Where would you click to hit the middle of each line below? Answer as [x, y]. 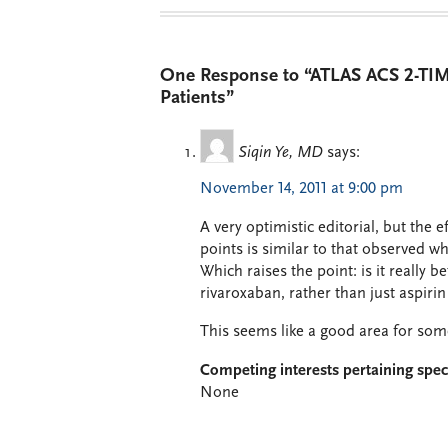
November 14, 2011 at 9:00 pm [301, 189]
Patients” [197, 98]
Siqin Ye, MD [280, 153]
